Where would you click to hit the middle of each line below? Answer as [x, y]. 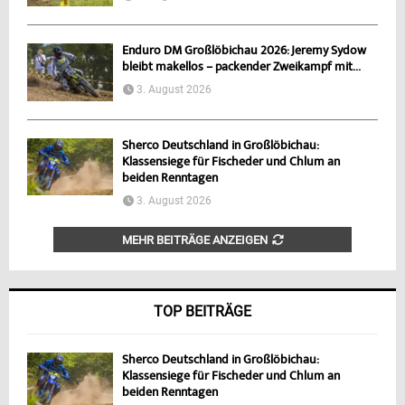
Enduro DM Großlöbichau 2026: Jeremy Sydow [244, 52]
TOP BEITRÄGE [202, 311]
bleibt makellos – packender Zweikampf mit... [241, 68]
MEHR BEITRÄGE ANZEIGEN [194, 240]
